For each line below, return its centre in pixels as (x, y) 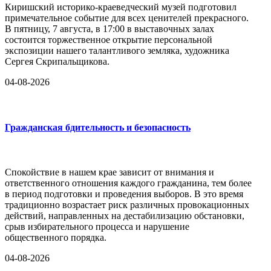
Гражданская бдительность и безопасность (98, 128)
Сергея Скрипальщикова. (57, 62)
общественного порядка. (56, 237)
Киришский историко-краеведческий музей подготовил (121, 7)
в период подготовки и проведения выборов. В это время (124, 194)
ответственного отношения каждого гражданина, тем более (128, 183)
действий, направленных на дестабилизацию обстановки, (125, 215)
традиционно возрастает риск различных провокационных (127, 204)
